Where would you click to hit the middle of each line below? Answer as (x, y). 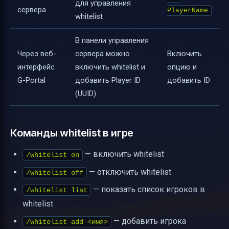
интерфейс (36, 67)
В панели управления (112, 41)
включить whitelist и (110, 67)
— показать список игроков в (148, 190)
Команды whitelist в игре (72, 133)
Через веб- (37, 54)
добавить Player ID (108, 81)
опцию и (182, 67)
